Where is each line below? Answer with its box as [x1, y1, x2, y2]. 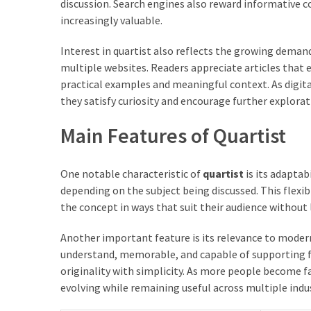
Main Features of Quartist [60, 121, 286, 149]
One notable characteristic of [60, 166, 203, 180]
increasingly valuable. [60, 12, 162, 27]
